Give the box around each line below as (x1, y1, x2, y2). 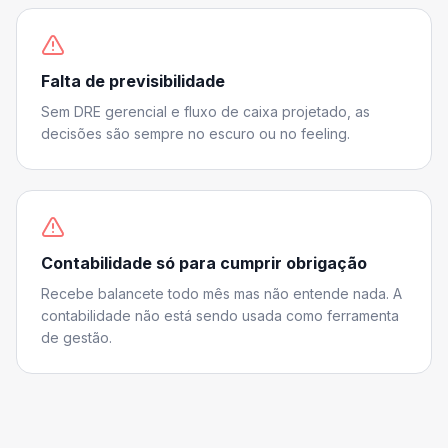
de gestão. (41, 329, 112, 346)
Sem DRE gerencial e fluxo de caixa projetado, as (41, 103, 370, 120)
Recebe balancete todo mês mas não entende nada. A (41, 285, 402, 302)
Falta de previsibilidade (41, 71, 225, 91)
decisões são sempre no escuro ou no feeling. (41, 125, 350, 142)
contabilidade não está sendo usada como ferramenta (41, 307, 399, 324)
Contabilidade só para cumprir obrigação (41, 253, 367, 273)
